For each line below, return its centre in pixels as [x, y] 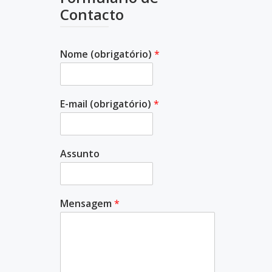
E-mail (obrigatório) [107, 104]
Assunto [80, 154]
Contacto [92, 15]
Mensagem [87, 204]
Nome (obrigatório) [107, 54]
